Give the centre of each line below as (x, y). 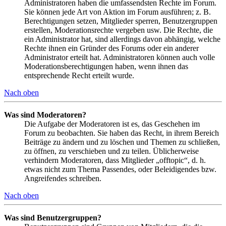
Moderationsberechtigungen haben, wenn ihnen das (106, 67)
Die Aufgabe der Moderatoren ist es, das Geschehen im (112, 124)
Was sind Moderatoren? (45, 115)
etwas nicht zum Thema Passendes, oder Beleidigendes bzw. (120, 169)
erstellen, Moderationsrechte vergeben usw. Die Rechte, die (119, 30)
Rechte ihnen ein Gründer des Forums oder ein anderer (111, 48)
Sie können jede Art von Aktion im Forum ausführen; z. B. (118, 12)
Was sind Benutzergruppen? (53, 218)
